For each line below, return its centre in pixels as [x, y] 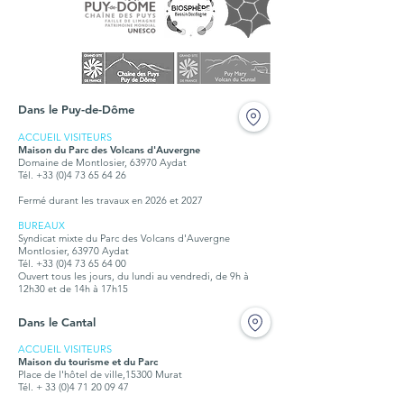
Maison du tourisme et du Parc [88, 362]
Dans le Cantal [57, 322]
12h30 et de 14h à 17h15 [73, 289]
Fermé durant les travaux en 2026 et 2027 [110, 200]
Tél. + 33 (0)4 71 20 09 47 [73, 387]
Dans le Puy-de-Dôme [76, 109]
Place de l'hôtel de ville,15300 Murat [100, 374]
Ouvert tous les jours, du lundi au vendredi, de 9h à [133, 276]
